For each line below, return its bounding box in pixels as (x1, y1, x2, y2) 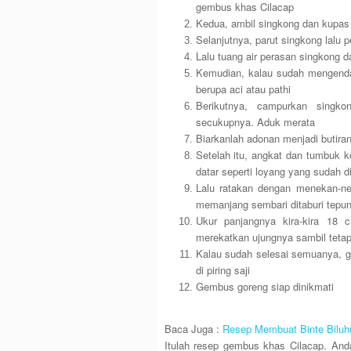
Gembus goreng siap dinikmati (195, 279, 334, 295)
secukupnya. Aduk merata (195, 114, 315, 130)
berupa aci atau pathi (195, 81, 291, 97)
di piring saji (195, 262, 250, 278)
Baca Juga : (164, 321, 223, 337)
